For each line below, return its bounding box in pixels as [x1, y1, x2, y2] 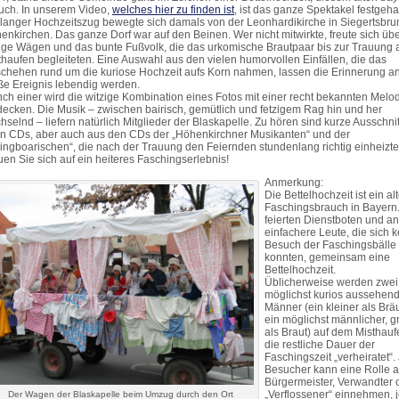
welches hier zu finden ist [112, 4, 234, 16]
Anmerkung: [265, 176, 323, 189]
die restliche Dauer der [265, 338, 375, 351]
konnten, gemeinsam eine [265, 251, 390, 264]
